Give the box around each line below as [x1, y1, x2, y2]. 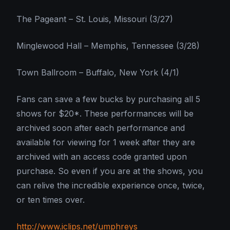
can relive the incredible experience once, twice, [16, 180, 205, 191]
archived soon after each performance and [16, 123, 185, 133]
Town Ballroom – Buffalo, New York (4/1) [16, 67, 179, 78]
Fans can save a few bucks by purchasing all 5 [16, 94, 200, 105]
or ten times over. [16, 195, 85, 205]
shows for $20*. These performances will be [16, 108, 194, 119]
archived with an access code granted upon [16, 151, 187, 162]
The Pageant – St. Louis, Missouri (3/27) [16, 14, 173, 25]
